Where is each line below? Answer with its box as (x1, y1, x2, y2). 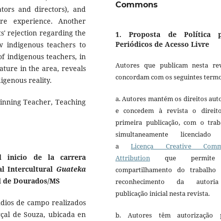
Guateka (56, 164, 86, 174)
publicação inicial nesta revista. (115, 188, 210, 198)
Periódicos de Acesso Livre (115, 39, 209, 49)
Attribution (115, 153, 150, 162)
